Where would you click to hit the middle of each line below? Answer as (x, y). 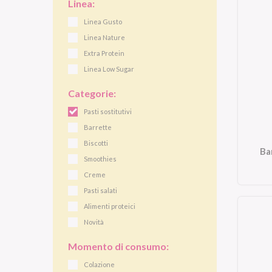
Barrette (98, 127)
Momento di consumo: (118, 246)
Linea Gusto (103, 22)
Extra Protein (104, 53)
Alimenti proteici (110, 206)
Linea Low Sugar (109, 69)
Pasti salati (100, 190)
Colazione (99, 264)
